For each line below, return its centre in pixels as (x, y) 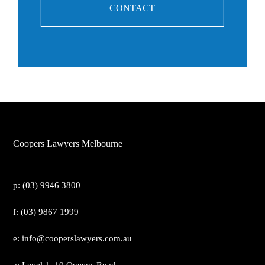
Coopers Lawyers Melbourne (68, 144)
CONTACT (132, 8)
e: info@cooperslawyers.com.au (73, 239)
